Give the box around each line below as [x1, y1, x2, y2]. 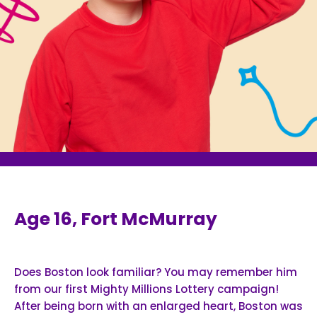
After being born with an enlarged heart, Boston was [14, 298, 303, 313]
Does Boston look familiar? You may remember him [14, 264, 297, 279]
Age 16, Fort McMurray [14, 206, 217, 231]
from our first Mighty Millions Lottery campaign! [14, 281, 279, 296]
